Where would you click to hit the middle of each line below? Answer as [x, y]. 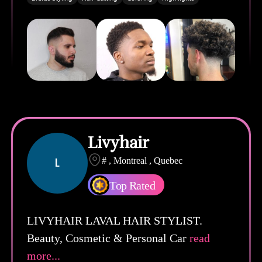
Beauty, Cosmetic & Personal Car [107, 238]
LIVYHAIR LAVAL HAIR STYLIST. [115, 220]
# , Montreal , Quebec [142, 160]
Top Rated [132, 185]
